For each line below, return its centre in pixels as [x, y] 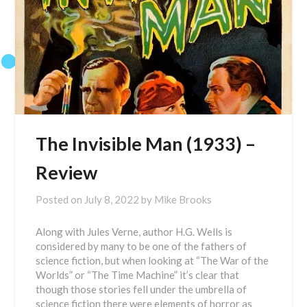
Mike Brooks [183, 199]
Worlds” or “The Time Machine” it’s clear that [138, 275]
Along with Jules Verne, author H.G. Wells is [134, 232]
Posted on [60, 199]
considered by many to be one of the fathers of [142, 246]
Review [67, 172]
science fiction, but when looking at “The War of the [152, 260]
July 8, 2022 [112, 199]
